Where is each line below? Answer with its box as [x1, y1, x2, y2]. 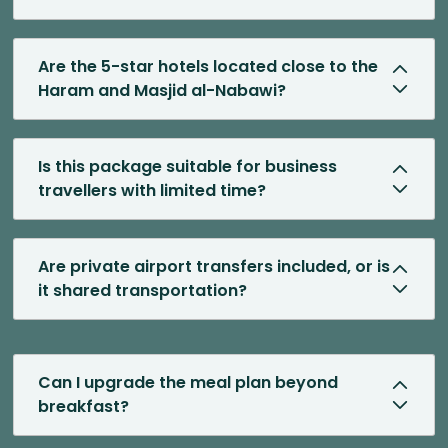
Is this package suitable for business [38, 155, 337, 179]
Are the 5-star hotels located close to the [38, 55, 378, 79]
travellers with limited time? [38, 179, 266, 203]
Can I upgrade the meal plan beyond [38, 371, 338, 395]
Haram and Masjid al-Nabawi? [38, 79, 286, 103]
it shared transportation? [38, 279, 247, 303]
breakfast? [38, 395, 129, 419]
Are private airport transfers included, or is [38, 255, 390, 279]
